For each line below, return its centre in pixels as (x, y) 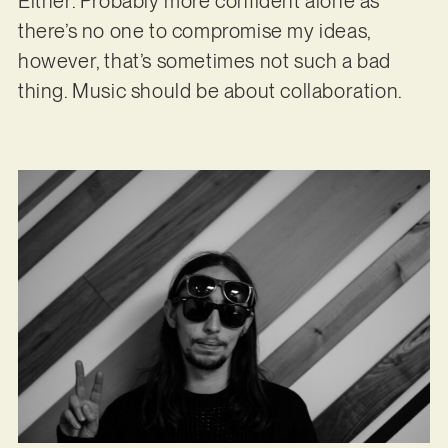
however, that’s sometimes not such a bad (204, 60)
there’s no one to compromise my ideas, (194, 30)
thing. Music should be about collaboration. (210, 90)
